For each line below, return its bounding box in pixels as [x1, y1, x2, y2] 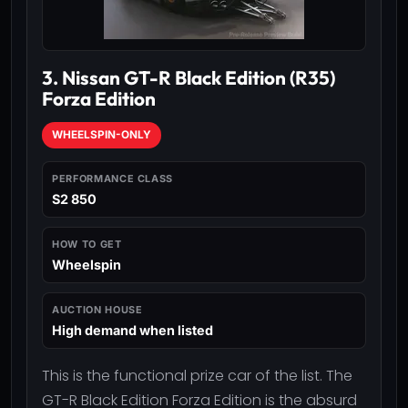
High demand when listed [52, 321, 213, 338]
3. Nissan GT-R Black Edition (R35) [42, 65, 335, 89]
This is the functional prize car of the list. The [42, 364, 352, 386]
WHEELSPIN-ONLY [52, 127, 151, 141]
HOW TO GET [52, 237, 122, 250]
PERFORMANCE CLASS [52, 171, 174, 185]
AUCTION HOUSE [52, 302, 143, 316]
